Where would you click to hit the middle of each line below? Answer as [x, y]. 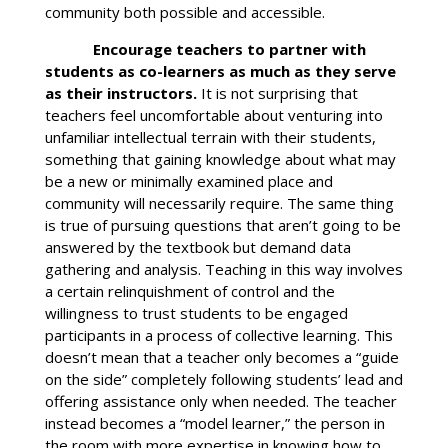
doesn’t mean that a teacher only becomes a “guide [221, 357]
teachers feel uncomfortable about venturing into [213, 115]
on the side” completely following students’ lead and [223, 379]
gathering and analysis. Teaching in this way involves [223, 269]
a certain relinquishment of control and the [189, 291]
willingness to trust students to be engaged [196, 313]
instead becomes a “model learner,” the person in [214, 423]
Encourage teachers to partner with [205, 49]
